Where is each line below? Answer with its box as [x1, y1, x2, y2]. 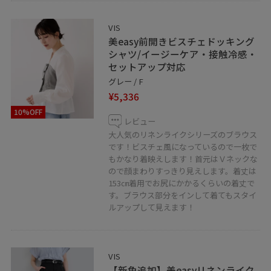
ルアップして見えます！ [108, 201, 195, 214]
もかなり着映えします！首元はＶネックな [108, 153, 258, 165]
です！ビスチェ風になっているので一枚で [108, 141, 258, 153]
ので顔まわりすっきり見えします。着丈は [108, 165, 257, 177]
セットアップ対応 [108, 59, 186, 73]
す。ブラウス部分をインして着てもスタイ [108, 189, 257, 201]
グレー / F [108, 76, 144, 88]
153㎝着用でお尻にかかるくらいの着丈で [108, 177, 255, 189]
